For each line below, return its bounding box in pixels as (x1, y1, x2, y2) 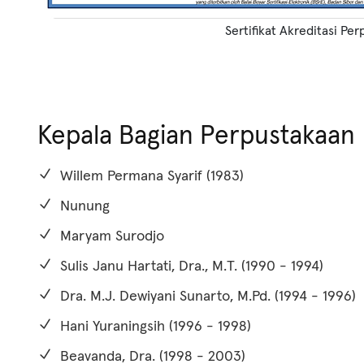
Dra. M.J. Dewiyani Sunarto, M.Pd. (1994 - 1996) (56, 285, 356, 305)
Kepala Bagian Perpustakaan (37, 118, 355, 151)
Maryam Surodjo (56, 225, 164, 245)
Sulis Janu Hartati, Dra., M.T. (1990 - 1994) (56, 255, 323, 275)
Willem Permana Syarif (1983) (56, 165, 244, 184)
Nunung (56, 195, 110, 214)
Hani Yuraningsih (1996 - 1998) (56, 315, 251, 335)
